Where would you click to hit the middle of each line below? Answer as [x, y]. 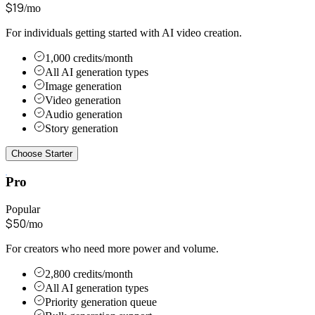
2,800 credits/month [89, 274]
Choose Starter [42, 154]
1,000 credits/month [89, 58]
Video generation [83, 101]
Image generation [83, 86]
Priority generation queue [101, 302]
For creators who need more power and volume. [112, 248]
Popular [23, 209]
